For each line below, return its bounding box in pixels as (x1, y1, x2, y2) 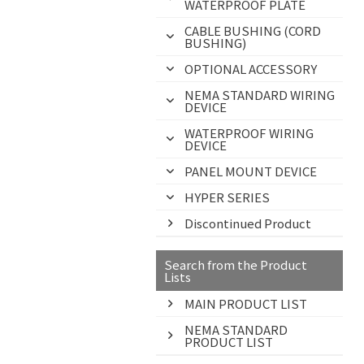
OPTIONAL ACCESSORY (184, 60, 317, 77)
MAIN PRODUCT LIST (184, 295, 307, 312)
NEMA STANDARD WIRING (184, 86, 335, 103)
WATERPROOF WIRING (184, 124, 314, 141)
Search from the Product (164, 256, 307, 273)
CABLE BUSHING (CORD (184, 22, 321, 39)
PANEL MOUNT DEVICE (184, 162, 317, 180)
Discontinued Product (184, 214, 311, 232)
